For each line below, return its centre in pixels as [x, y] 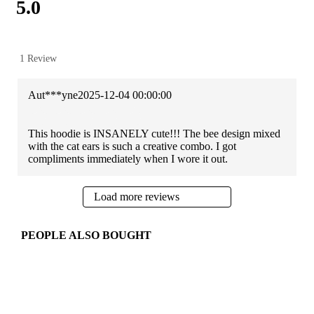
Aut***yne [53, 95]
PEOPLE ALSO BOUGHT [86, 235]
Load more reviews [137, 197]
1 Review [38, 59]
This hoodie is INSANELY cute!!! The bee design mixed [155, 134]
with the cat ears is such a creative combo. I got [132, 146]
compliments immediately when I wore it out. [128, 159]
